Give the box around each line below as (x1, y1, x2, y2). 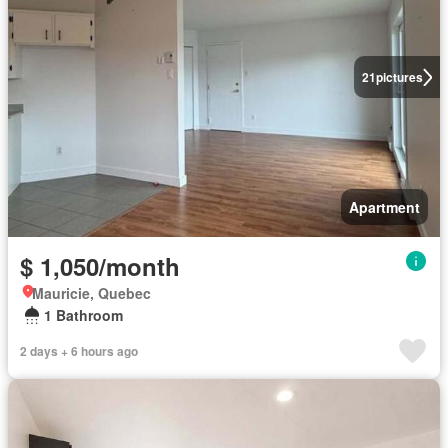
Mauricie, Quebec (32, 283, 151, 303)
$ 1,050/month (20, 249, 180, 283)
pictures (375, 68, 423, 86)
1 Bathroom (44, 305, 123, 325)
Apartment (349, 197, 420, 217)
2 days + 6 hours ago (20, 342, 138, 360)
